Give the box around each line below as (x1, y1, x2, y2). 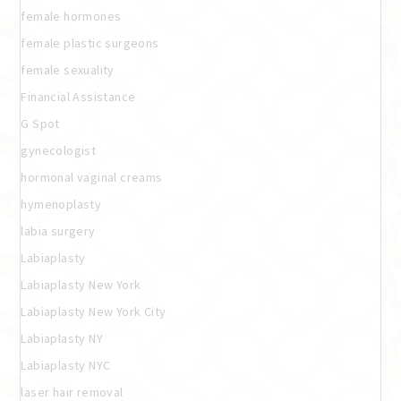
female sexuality (21, 61, 115, 78)
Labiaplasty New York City (21, 303, 166, 320)
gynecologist (21, 141, 97, 158)
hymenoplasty (21, 195, 102, 212)
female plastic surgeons (21, 34, 159, 51)
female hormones (21, 7, 122, 24)
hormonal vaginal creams (21, 168, 163, 185)
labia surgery (21, 222, 96, 239)
